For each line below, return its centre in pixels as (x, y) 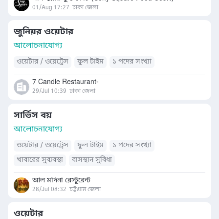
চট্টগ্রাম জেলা (85, 190)
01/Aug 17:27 (51, 8)
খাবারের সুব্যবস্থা (40, 160)
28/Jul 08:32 (49, 190)
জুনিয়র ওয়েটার (44, 32)
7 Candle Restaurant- (66, 82)
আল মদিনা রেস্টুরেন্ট (61, 181)
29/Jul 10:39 (49, 91)
